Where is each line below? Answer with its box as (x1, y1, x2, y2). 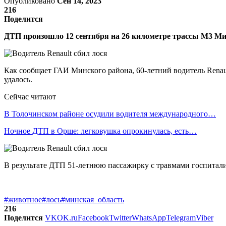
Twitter (109, 213, 132, 222)
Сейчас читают (4, 92, 56, 101)
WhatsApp (132, 213, 166, 222)
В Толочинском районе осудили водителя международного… (4, 109, 216, 118)
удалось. (4, 75, 32, 84)
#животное (4, 195, 42, 204)
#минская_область (61, 195, 124, 204)
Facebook (78, 213, 109, 222)
